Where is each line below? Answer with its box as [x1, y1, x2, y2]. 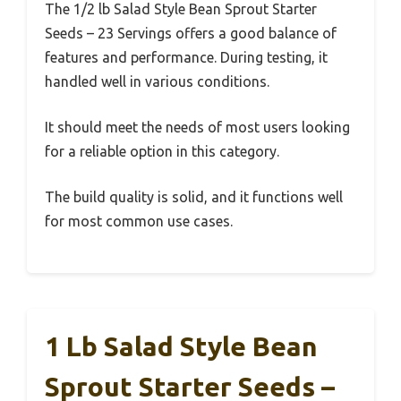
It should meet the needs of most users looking [45, 118, 350, 135]
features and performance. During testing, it [45, 48, 328, 65]
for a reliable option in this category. [45, 142, 279, 159]
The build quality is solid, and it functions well [45, 188, 343, 205]
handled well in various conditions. [45, 73, 269, 90]
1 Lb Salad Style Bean [45, 330, 318, 362]
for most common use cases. [45, 212, 233, 229]
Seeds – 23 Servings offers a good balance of [45, 24, 337, 41]
